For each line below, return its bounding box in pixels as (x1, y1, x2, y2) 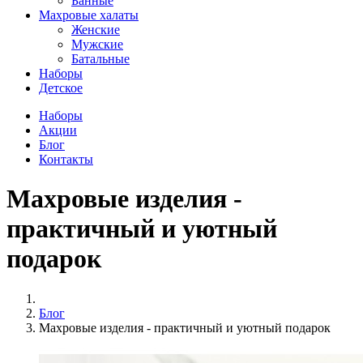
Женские (71, 23, 120, 36)
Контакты (39, 152, 93, 166)
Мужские (71, 37, 123, 51)
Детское (39, 81, 83, 95)
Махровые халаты (39, 8, 139, 22)
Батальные (71, 52, 130, 66)
